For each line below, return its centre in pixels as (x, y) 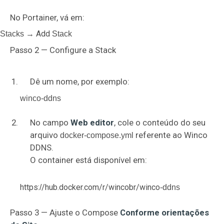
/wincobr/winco (132, 187)
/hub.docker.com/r (73, 187)
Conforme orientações (164, 212)
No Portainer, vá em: (47, 17)
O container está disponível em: (88, 160)
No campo (50, 122)
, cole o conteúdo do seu (160, 122)
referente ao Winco (170, 135)
